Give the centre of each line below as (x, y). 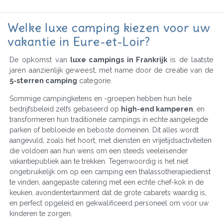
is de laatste (190, 60)
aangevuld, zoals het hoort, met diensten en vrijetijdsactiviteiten (111, 141)
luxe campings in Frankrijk (119, 60)
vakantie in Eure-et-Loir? (79, 42)
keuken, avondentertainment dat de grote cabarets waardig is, (108, 193)
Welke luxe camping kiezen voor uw (109, 28)
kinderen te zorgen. (41, 214)
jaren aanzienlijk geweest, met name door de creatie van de (111, 70)
